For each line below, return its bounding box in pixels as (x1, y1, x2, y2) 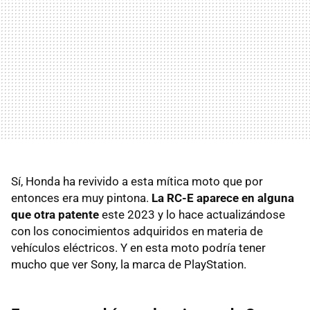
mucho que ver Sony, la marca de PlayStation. (11, 257, 246, 271)
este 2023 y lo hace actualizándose (99, 207, 285, 221)
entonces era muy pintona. (11, 190, 152, 205)
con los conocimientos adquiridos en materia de (11, 224, 263, 238)
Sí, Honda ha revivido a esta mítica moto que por (11, 174, 263, 188)
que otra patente (11, 207, 99, 221)
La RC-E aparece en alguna (152, 190, 294, 205)
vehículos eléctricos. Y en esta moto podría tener (11, 240, 266, 255)
